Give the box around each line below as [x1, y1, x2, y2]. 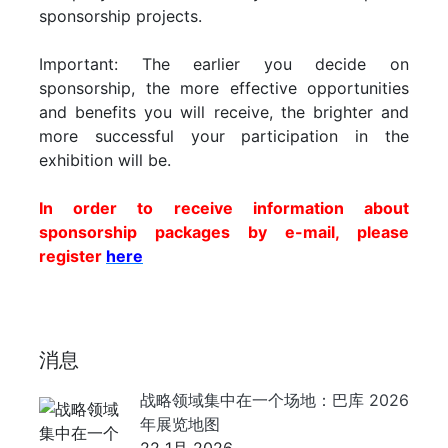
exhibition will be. [39, 150, 171, 170]
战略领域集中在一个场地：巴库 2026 [140, 390, 409, 410]
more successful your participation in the [39, 126, 409, 146]
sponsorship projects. [39, 6, 202, 26]
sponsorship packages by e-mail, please [39, 222, 409, 242]
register [39, 246, 106, 266]
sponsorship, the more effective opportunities [39, 78, 409, 98]
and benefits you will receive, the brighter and [39, 102, 409, 122]
